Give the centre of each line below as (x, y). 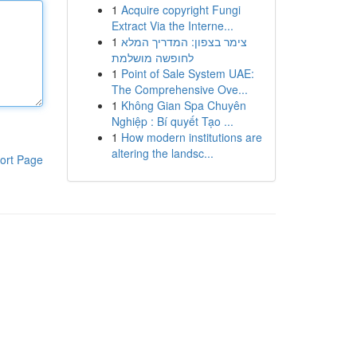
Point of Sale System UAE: (187, 73)
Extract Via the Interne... (172, 25)
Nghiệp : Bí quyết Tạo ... (172, 121)
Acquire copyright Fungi (180, 10)
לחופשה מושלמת (152, 57)
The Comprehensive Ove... (179, 89)
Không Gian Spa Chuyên (183, 105)
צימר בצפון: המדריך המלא (184, 41)
